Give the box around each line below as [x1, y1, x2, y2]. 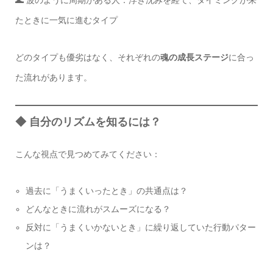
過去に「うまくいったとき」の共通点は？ [26, 185, 188, 196]
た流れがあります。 [15, 72, 92, 82]
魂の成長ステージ [160, 52, 229, 62]
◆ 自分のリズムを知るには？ [15, 115, 161, 128]
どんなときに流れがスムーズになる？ [26, 204, 171, 214]
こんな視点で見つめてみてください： [15, 149, 160, 159]
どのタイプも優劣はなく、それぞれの [15, 52, 160, 62]
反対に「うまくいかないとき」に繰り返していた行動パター [26, 222, 257, 232]
